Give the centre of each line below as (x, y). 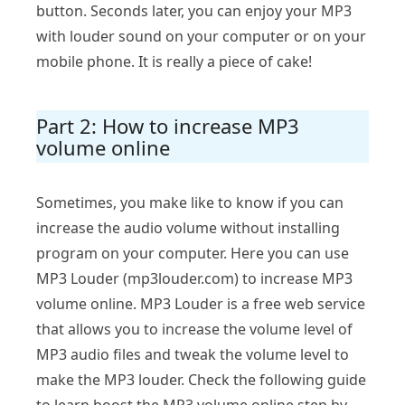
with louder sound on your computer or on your (201, 37)
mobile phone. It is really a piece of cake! (174, 62)
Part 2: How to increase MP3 (168, 126)
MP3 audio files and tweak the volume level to (193, 355)
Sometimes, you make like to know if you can (190, 203)
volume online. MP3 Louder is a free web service (201, 304)
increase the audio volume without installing (188, 228)
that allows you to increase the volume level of (194, 330)
